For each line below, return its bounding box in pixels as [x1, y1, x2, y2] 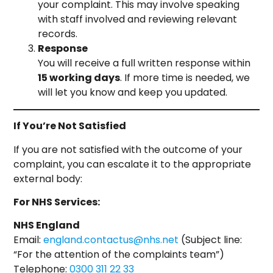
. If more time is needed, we [120, 71, 250, 85]
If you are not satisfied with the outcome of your [13, 142, 243, 157]
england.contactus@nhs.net [43, 233, 179, 247]
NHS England [13, 218, 80, 233]
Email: [13, 233, 44, 247]
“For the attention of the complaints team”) [13, 247, 225, 262]
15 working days [38, 71, 121, 85]
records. [38, 27, 78, 41]
